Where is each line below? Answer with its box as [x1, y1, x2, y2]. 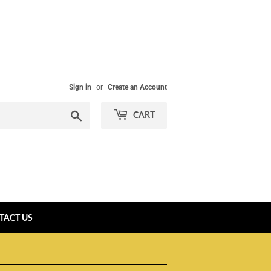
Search [82, 109, 108, 119]
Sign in [69, 83, 91, 91]
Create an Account [108, 83, 167, 91]
